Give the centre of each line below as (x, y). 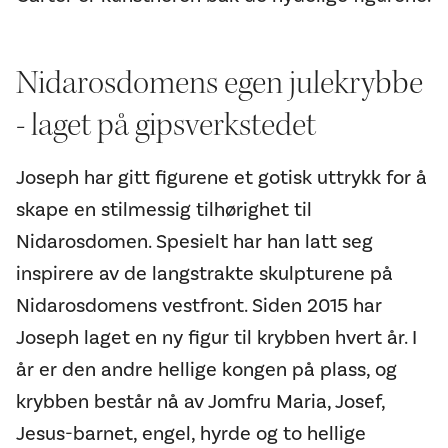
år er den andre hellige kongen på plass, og (206, 369)
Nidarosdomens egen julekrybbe (219, 82)
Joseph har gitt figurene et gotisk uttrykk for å (221, 177)
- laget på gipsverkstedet (166, 124)
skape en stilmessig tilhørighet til (164, 209)
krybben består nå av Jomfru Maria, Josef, (200, 401)
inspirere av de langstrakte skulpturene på (204, 273)
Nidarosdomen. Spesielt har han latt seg (194, 241)
